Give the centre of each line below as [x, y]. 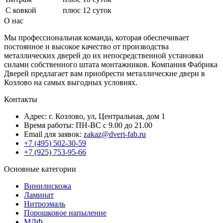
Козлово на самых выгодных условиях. [71, 83]
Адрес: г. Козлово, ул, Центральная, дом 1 [95, 116]
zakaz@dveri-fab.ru [115, 134]
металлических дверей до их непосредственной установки [104, 56]
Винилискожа [48, 186]
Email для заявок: [54, 134]
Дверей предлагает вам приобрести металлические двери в [105, 74]
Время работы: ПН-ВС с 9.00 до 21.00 [88, 125]
